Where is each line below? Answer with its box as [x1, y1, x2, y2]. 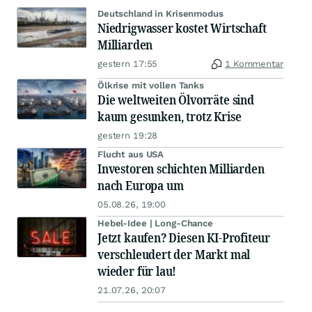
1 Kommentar [225, 58, 283, 69]
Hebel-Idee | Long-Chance [97, 218, 213, 228]
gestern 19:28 [97, 130, 158, 141]
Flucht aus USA [97, 149, 164, 159]
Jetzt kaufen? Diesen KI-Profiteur [97, 229, 271, 246]
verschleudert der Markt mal [97, 246, 251, 263]
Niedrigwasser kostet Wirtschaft [97, 19, 267, 36]
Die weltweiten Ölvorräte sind [97, 91, 254, 108]
